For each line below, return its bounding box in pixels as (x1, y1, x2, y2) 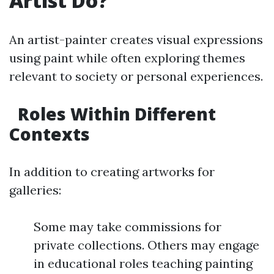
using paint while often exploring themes (9, 50, 245, 65)
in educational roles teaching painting (34, 256, 253, 271)
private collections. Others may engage (34, 237, 259, 253)
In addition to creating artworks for (9, 164, 215, 179)
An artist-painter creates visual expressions (9, 32, 263, 47)
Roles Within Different (13, 102, 216, 125)
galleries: (9, 182, 61, 198)
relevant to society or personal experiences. (9, 68, 263, 84)
